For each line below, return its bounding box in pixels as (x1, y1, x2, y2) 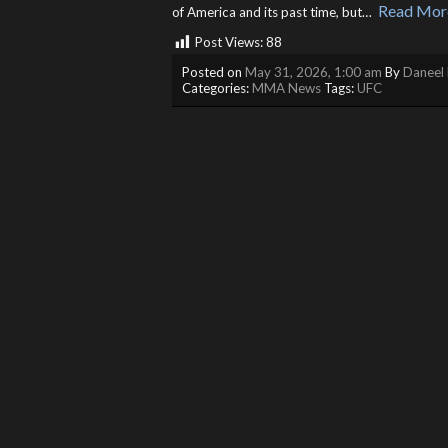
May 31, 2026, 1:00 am (245, 63, 382, 80)
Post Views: (195, 34, 263, 51)
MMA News (252, 79, 321, 96)
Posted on (182, 63, 245, 80)
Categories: (182, 79, 252, 96)
